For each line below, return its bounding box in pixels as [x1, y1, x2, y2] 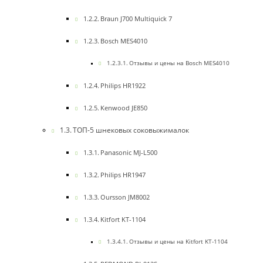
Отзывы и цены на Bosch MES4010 [129, 59, 230, 68]
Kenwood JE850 [100, 103, 148, 113]
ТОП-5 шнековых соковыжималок [73, 125, 190, 136]
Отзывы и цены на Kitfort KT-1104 [129, 238, 228, 246]
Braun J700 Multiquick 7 [100, 14, 173, 23]
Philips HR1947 [100, 170, 146, 180]
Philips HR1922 [100, 81, 146, 90]
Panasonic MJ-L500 [100, 148, 158, 157]
